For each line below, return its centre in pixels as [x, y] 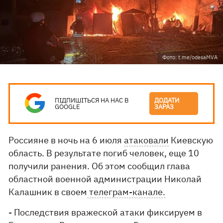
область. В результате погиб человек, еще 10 [104, 153]
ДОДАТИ [167, 100]
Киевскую [191, 140]
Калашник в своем [48, 192]
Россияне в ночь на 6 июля [66, 140]
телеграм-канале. [126, 192]
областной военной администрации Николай [105, 179]
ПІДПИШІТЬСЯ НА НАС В [92, 100]
